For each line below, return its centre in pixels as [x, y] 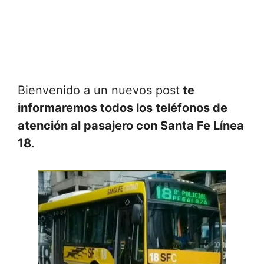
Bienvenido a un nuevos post [99, 90]
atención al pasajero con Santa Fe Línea [131, 126]
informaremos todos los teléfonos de [123, 108]
